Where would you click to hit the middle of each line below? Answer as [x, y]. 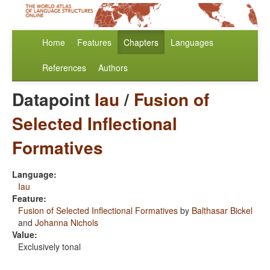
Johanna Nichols [67, 223]
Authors [113, 68]
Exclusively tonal [49, 247]
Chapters [141, 42]
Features [94, 42]
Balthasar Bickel [222, 211]
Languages [192, 42]
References [64, 68]
